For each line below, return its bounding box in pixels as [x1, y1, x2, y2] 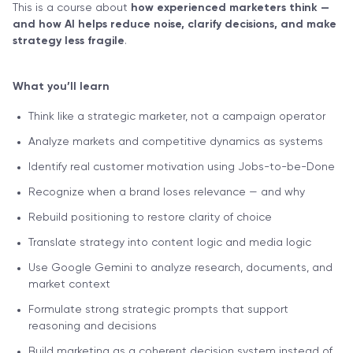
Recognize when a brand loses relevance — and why [28, 186, 305, 198]
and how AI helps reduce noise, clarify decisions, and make [13, 18, 336, 30]
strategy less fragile [13, 35, 124, 46]
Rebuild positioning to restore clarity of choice [28, 211, 272, 223]
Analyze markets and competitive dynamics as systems [28, 136, 323, 147]
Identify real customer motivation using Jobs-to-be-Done [28, 161, 335, 173]
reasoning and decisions [28, 320, 157, 332]
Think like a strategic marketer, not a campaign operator [28, 110, 325, 122]
